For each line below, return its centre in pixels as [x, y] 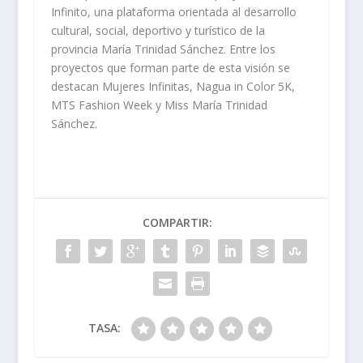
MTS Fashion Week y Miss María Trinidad [159, 105]
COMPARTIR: [177, 222]
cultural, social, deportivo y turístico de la [158, 30]
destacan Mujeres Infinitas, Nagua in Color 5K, [173, 86]
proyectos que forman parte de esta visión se [170, 67]
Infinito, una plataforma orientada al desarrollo [173, 11]
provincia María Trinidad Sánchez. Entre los [163, 49]
